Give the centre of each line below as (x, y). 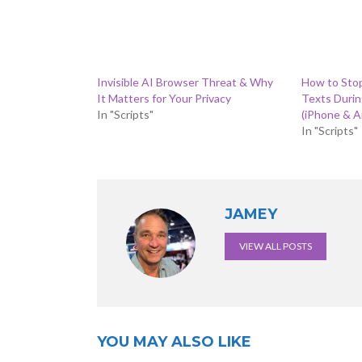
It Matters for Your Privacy (164, 98)
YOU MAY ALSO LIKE (174, 342)
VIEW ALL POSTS (276, 246)
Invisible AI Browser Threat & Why (185, 82)
